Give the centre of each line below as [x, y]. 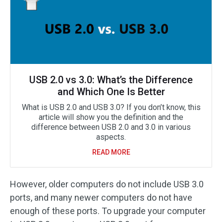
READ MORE [111, 152]
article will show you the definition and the [111, 117]
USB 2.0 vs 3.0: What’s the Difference [111, 80]
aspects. [111, 137]
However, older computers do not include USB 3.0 [107, 184]
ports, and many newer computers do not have [101, 197]
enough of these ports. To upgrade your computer [108, 211]
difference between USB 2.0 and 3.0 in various [111, 127]
